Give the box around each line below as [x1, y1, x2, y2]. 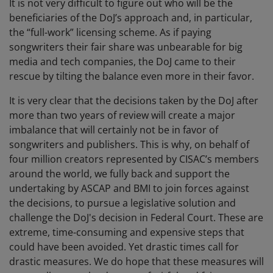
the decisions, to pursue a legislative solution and [9, 196, 236, 210]
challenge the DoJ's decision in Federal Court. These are [9, 211, 263, 225]
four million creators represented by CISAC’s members [9, 152, 259, 166]
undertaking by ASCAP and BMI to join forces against [9, 182, 249, 196]
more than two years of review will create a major [9, 108, 235, 122]
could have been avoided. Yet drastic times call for [9, 240, 239, 254]
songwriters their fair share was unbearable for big [9, 40, 243, 54]
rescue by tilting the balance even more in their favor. [9, 69, 254, 83]
